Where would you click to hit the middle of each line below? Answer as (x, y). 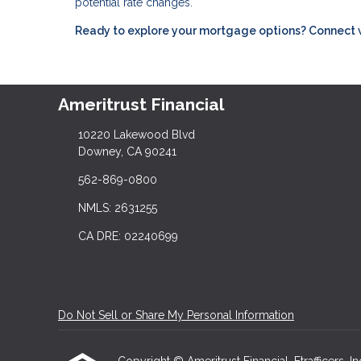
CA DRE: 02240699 (128, 236)
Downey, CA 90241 (127, 151)
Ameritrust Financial (141, 105)
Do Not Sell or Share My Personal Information (176, 315)
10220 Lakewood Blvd (136, 135)
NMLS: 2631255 (117, 208)
